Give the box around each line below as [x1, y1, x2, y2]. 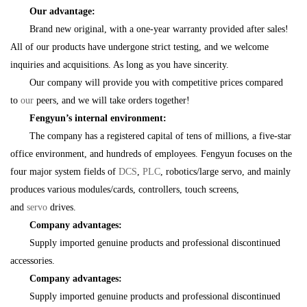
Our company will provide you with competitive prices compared [29, 77, 283, 88]
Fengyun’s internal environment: [29, 113, 167, 123]
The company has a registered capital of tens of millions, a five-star [29, 131, 291, 141]
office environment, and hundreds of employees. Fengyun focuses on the [10, 149, 292, 159]
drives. [47, 202, 76, 212]
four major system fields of [10, 167, 119, 177]
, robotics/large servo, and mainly [160, 167, 291, 177]
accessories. [10, 256, 55, 266]
